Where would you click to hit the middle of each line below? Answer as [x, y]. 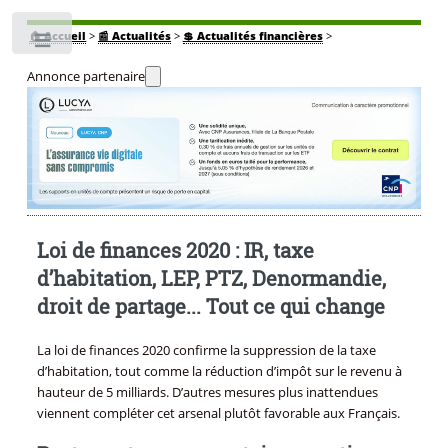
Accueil [65, 36]
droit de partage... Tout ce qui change [210, 306]
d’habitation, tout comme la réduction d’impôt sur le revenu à [219, 371]
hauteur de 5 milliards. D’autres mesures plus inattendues [207, 392]
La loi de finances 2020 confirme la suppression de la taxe [206, 350]
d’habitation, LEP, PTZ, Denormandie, [211, 278]
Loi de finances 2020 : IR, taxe [175, 250]
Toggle [107, 44]
